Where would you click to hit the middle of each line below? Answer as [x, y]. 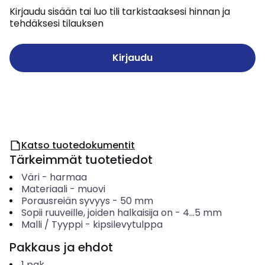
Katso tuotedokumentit [78, 145]
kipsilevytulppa [127, 224]
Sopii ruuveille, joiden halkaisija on [97, 213]
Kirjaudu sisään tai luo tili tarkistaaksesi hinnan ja [120, 12]
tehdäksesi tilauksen [56, 23]
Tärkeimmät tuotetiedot [81, 160]
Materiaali [44, 189]
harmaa [68, 177]
